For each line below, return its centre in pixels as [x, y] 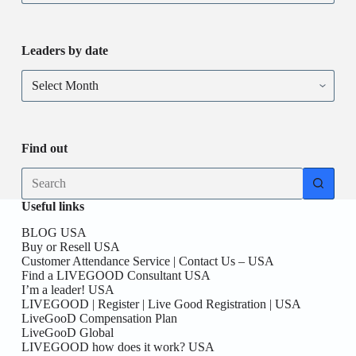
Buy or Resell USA [70, 246]
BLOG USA [54, 232]
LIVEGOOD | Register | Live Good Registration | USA [161, 304]
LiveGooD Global [67, 332]
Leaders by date [64, 51]
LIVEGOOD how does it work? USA [118, 346]
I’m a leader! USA [68, 289]
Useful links [52, 206]
